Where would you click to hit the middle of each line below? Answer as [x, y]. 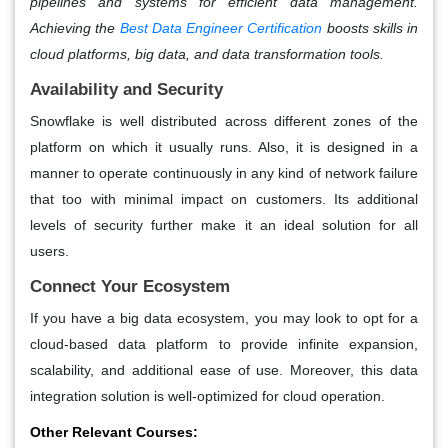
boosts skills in [370, 28]
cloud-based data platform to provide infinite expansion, [224, 344]
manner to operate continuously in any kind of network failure [224, 173]
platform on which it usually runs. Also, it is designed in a [224, 147]
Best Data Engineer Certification [221, 28]
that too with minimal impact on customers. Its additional [224, 199]
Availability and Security [126, 90]
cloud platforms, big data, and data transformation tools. [207, 54]
